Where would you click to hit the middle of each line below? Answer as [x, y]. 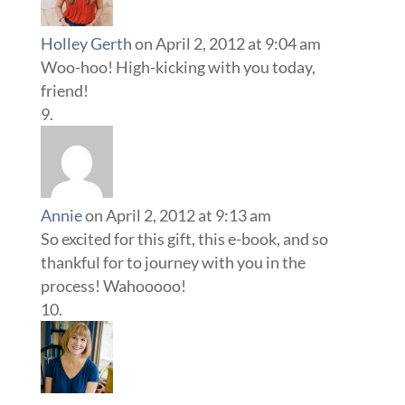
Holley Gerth [86, 44]
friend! [64, 91]
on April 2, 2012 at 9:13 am [178, 216]
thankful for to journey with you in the [173, 263]
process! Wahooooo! [113, 286]
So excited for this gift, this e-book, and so [184, 239]
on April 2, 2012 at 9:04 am [227, 44]
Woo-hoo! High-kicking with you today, [178, 67]
